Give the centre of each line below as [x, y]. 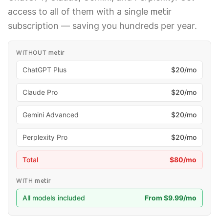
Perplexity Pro [45, 137]
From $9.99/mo [171, 198]
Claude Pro [40, 92]
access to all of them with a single [79, 11]
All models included [54, 198]
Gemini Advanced [51, 115]
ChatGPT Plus [44, 70]
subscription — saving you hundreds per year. [102, 26]
